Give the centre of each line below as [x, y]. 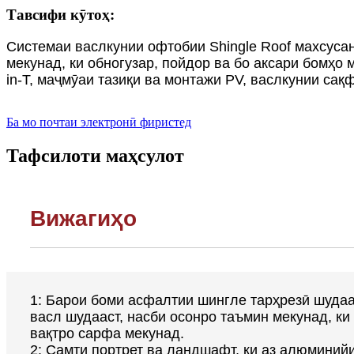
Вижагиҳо [83, 218]
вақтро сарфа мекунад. [107, 333]
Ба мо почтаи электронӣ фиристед [99, 122]
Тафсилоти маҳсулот [95, 155]
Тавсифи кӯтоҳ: [60, 15]
